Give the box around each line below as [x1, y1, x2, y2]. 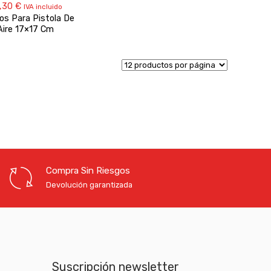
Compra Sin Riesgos [46, 165, 130, 177]
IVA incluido [24, 2, 63, 11]
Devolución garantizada [46, 180, 132, 190]
